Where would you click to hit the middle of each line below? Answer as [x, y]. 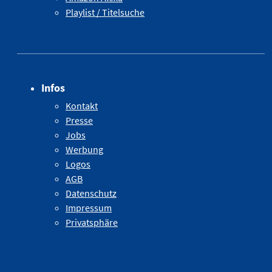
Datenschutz [91, 193]
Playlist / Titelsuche [105, 12]
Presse [79, 120]
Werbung [84, 149]
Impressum [89, 207]
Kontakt [82, 105]
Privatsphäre [92, 222]
